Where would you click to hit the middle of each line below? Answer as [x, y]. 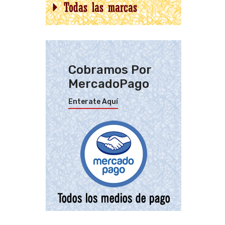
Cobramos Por [110, 70]
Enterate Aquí [93, 102]
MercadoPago [109, 84]
